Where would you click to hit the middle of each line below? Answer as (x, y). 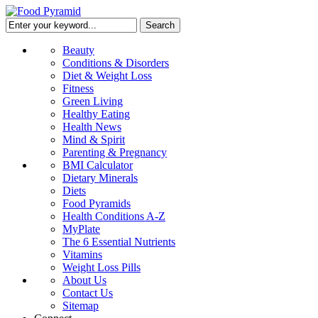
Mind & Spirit (94, 139)
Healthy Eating (96, 114)
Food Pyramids (97, 203)
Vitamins (82, 254)
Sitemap (81, 305)
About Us (84, 280)
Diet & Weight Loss (107, 75)
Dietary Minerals (100, 177)
